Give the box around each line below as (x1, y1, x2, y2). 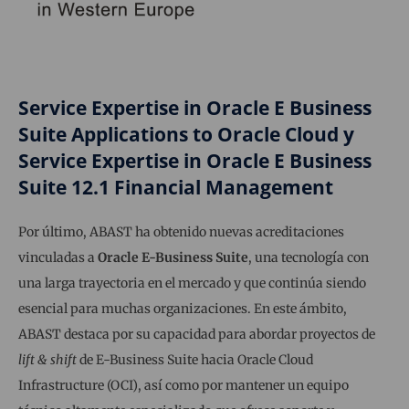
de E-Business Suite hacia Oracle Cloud (77, 351, 313, 369)
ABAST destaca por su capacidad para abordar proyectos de (18, 326, 375, 343)
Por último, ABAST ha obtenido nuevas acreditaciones (18, 224, 344, 241)
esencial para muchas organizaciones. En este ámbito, (18, 300, 347, 318)
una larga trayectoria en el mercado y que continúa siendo (18, 275, 366, 292)
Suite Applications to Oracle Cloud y (18, 121, 354, 148)
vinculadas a (18, 249, 98, 267)
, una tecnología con (248, 249, 369, 267)
